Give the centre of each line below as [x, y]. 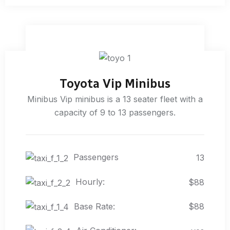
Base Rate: [94, 206]
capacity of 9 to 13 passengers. [115, 113]
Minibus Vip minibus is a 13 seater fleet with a [115, 99]
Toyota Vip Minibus [115, 84]
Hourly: [90, 182]
